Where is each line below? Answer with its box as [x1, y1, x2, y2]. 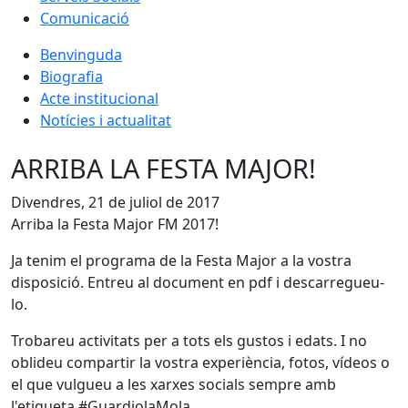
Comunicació [40, 8, 129, 28]
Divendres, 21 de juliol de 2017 [11, 192, 219, 212]
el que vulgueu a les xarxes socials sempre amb [11, 374, 336, 394]
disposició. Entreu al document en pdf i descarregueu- [11, 272, 384, 292]
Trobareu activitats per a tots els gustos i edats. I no [11, 331, 367, 351]
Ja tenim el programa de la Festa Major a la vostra [11, 250, 352, 270]
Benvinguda [40, 45, 122, 65]
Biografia [40, 66, 103, 87]
